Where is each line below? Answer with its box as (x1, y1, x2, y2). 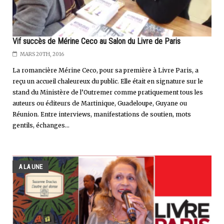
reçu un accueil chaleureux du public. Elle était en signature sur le (12, 77, 203, 85)
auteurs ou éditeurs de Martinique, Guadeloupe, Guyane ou (12, 99, 187, 107)
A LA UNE (18, 162, 42, 170)
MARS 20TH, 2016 (20, 50, 64, 57)
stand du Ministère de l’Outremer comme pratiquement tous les (12, 88, 203, 96)
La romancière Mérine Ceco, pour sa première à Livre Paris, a (12, 66, 198, 74)
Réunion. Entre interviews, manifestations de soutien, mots (12, 110, 191, 118)
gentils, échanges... (12, 121, 69, 129)
